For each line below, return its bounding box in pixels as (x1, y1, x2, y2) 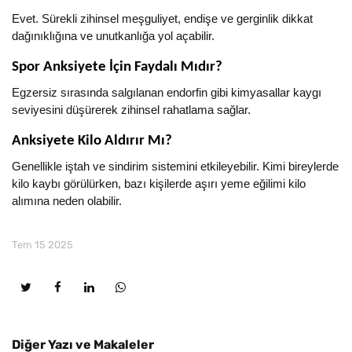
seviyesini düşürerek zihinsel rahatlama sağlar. (12, 104, 251, 116)
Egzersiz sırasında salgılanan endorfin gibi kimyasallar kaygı (12, 86, 321, 99)
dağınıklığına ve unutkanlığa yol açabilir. (12, 30, 214, 42)
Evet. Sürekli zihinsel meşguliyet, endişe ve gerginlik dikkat (12, 13, 313, 25)
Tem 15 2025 (12, 239, 73, 251)
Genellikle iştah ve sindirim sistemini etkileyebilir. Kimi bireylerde (12, 160, 339, 173)
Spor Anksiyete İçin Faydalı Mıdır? (12, 60, 222, 75)
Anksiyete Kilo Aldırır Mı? (12, 134, 172, 148)
